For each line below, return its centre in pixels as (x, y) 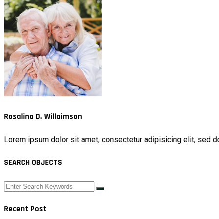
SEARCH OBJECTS (33, 163)
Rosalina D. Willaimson (43, 116)
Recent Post (25, 209)
